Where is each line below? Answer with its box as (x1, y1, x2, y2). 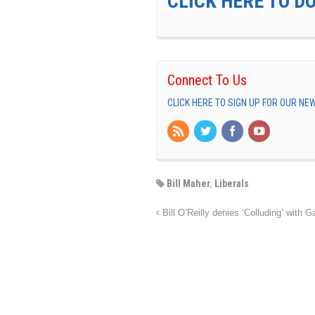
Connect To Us (167, 71, 247, 89)
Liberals (214, 178, 249, 190)
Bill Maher (167, 178, 210, 190)
